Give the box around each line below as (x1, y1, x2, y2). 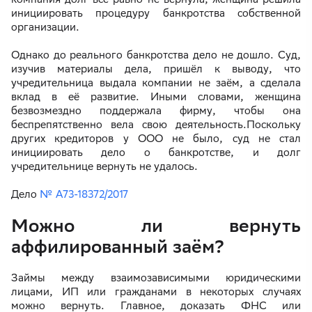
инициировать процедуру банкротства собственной (11, 7, 301, 19)
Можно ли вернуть (11, 214, 301, 237)
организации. (11, 21, 79, 33)
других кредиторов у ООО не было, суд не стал (11, 132, 301, 145)
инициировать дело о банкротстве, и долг (11, 146, 301, 159)
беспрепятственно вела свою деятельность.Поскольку (11, 118, 301, 131)
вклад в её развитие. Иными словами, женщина (11, 91, 301, 103)
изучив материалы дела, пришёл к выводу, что (11, 63, 301, 75)
